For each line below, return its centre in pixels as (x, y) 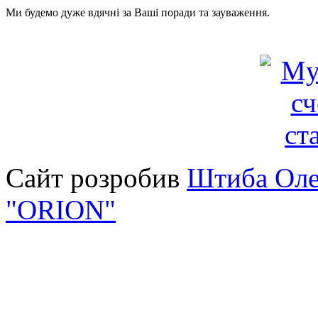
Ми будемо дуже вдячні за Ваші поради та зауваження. (138, 13)
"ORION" (61, 210)
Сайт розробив (96, 178)
